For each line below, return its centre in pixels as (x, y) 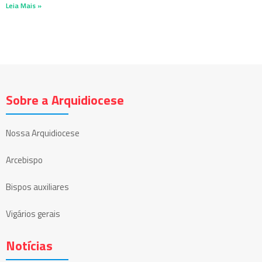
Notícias (29, 246)
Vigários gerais (33, 214)
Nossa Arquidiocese (43, 133)
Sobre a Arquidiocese (65, 100)
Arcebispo (24, 160)
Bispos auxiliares (37, 187)
